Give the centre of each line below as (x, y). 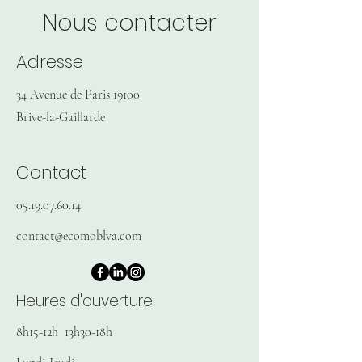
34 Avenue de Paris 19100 (78, 95)
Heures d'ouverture (84, 301)
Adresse (50, 62)
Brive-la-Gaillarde (61, 117)
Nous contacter (129, 23)
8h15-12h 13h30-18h (64, 332)
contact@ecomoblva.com (79, 236)
